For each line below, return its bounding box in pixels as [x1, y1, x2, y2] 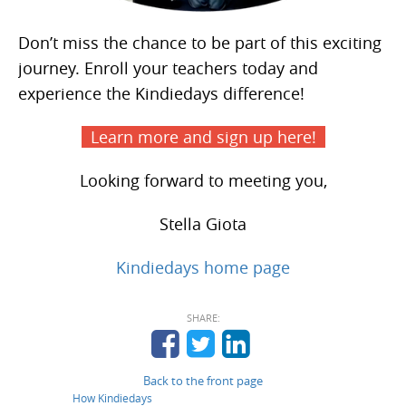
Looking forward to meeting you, [79, 169, 327, 191]
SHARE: [186, 310, 220, 324]
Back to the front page [143, 372, 263, 389]
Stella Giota [159, 212, 246, 235]
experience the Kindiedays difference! [18, 82, 304, 104]
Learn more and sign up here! [81, 125, 325, 148]
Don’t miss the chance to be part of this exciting [18, 31, 382, 53]
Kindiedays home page [116, 256, 290, 278]
